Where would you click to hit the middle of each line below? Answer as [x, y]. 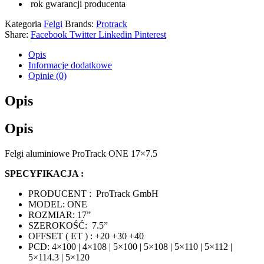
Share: [16, 35]
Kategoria [24, 24]
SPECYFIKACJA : [45, 173]
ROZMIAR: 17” [60, 214]
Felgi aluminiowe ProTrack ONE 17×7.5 [81, 153]
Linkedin [115, 35]
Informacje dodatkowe [70, 65]
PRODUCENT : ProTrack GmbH [93, 193]
